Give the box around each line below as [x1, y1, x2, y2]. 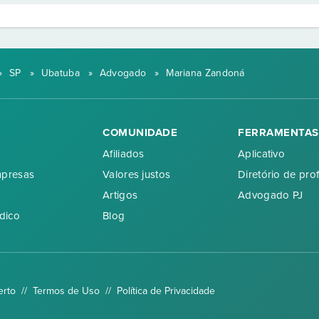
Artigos [103, 188, 138, 202]
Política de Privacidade [116, 284, 215, 297]
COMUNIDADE [103, 125, 177, 139]
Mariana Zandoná [166, 67, 245, 79]
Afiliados [103, 147, 145, 160]
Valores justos [103, 167, 171, 181]
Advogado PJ [238, 188, 303, 202]
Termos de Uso [32, 284, 100, 297]
